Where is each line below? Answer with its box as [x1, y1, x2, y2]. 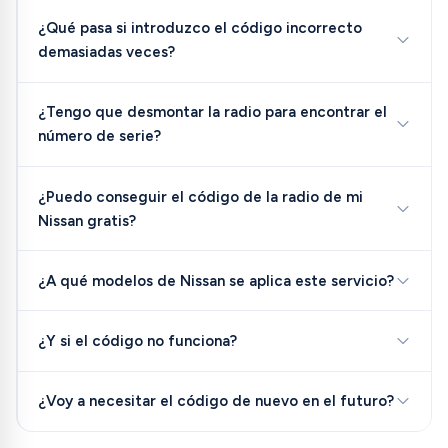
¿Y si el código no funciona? [37, 331, 237, 350]
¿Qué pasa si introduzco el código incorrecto [37, 19, 362, 38]
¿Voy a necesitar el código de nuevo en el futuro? [37, 392, 394, 411]
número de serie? [37, 127, 161, 146]
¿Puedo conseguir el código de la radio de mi [37, 187, 363, 206]
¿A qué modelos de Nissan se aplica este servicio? [37, 271, 394, 290]
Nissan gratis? [37, 211, 136, 230]
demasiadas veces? [37, 43, 175, 62]
